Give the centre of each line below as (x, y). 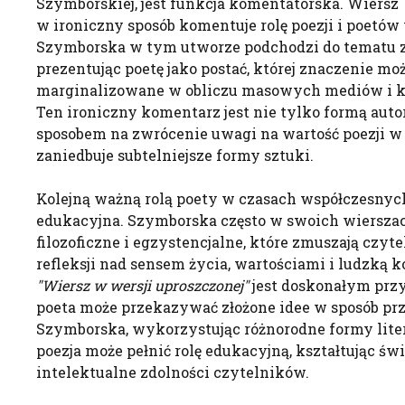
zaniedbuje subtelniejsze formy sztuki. (175, 155)
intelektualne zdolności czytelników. (173, 372)
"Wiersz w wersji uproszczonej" (142, 285)
